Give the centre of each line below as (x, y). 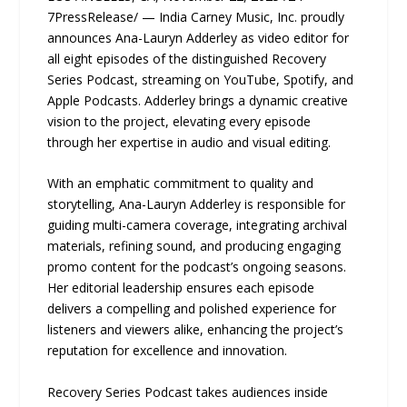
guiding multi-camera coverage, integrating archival (198, 225)
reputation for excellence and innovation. (168, 351)
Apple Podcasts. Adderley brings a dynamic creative (198, 100)
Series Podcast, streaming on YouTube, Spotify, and (201, 79)
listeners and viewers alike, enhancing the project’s (196, 330)
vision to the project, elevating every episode (179, 121)
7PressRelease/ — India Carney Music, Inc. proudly (196, 17)
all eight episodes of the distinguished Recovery (187, 59)
